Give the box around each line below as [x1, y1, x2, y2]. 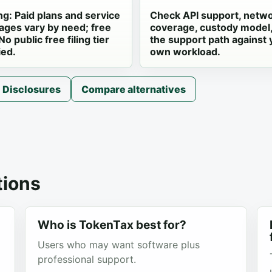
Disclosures [2, 83, 61, 95]
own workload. [150, 46, 220, 58]
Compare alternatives [81, 83, 186, 95]
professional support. [37, 253, 136, 265]
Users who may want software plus [37, 239, 200, 251]
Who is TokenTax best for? [37, 218, 186, 232]
